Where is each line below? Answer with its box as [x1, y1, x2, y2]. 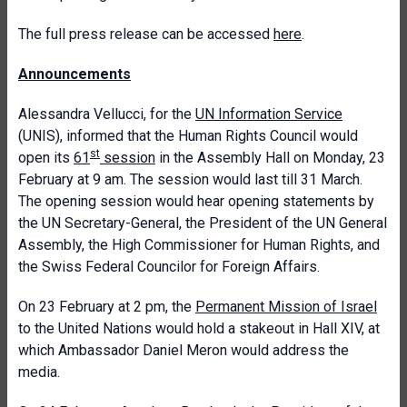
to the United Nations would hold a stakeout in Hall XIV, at [18, 320, 380, 337]
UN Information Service [195, 105, 342, 123]
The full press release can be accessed [18, 25, 273, 43]
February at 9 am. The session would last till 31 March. [18, 171, 362, 188]
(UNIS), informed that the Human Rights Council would [18, 127, 358, 144]
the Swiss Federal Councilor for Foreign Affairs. [18, 258, 320, 275]
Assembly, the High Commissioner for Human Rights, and [18, 236, 380, 253]
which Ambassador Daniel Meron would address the [18, 342, 349, 359]
